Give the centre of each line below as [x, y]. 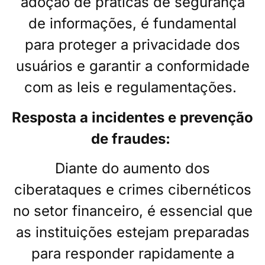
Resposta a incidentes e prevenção [132, 117]
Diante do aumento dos [132, 169]
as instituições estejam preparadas [132, 232]
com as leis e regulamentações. [130, 88]
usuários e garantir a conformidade [132, 66]
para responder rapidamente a [132, 254]
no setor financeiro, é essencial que [132, 211]
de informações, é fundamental [132, 24]
